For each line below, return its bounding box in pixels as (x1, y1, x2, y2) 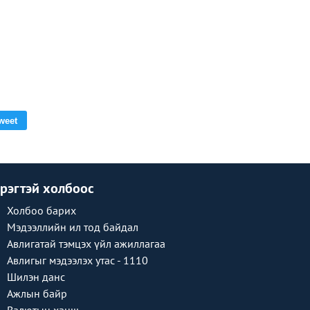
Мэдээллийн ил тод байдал (7, 220, 138, 234)
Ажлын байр (7, 286, 67, 300)
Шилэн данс (7, 270, 65, 284)
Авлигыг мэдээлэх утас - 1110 (7, 253, 148, 267)
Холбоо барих (7, 203, 76, 217)
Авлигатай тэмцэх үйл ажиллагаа (7, 237, 165, 250)
